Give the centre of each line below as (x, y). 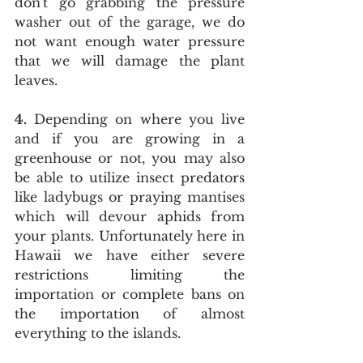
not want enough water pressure (130, 41)
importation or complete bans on (130, 294)
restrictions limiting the (130, 275)
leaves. (36, 80)
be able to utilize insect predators (130, 177)
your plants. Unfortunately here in (130, 236)
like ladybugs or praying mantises (130, 197)
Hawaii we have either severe (130, 255)
